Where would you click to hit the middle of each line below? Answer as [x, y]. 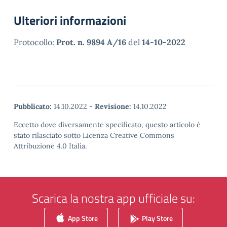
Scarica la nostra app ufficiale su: [113, 198]
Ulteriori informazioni [70, 20]
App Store [82, 218]
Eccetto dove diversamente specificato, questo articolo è [107, 125]
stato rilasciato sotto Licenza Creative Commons [94, 135]
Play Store [157, 218]
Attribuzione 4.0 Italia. [50, 146]
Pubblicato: [33, 106]
